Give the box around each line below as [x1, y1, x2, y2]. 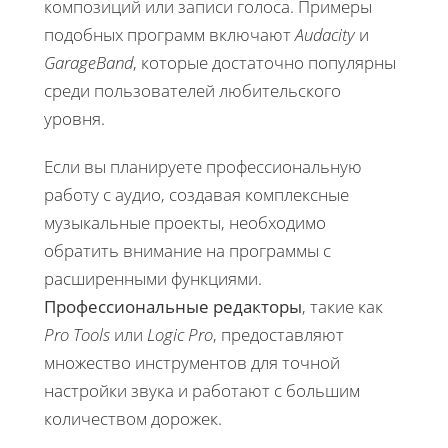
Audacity [295, 22, 355, 46]
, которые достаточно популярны [133, 50, 396, 74]
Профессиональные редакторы [44, 294, 302, 318]
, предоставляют [213, 322, 344, 346]
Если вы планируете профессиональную [44, 154, 362, 178]
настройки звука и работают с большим [44, 378, 360, 402]
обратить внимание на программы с [44, 238, 331, 262]
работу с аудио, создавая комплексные [44, 182, 349, 206]
